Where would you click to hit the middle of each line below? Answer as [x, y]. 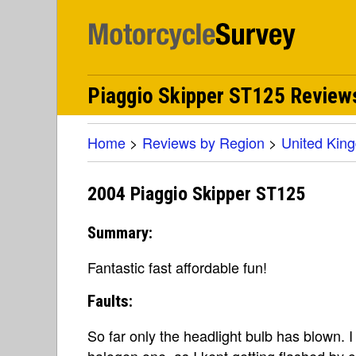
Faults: [110, 301]
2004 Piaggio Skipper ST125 [196, 194]
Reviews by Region [203, 142]
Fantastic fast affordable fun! [177, 267]
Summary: [120, 232]
